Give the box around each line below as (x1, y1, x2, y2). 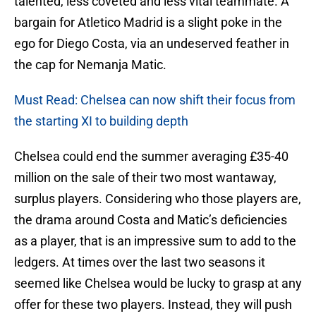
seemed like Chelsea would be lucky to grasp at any (14, 276, 302, 291)
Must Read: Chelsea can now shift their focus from (14, 92, 296, 108)
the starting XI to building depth (14, 114, 188, 129)
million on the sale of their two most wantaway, (14, 170, 276, 186)
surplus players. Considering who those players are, (14, 191, 301, 207)
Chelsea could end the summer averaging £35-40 (14, 149, 288, 164)
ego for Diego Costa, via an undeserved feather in (14, 36, 289, 51)
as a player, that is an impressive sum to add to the (14, 233, 296, 249)
